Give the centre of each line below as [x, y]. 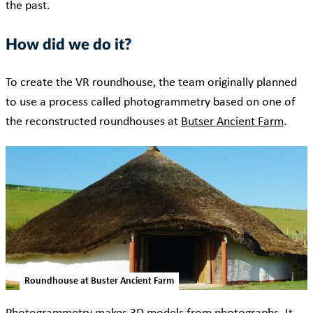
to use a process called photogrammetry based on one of [151, 103]
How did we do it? [68, 45]
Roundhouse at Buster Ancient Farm [99, 282]
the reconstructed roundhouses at [93, 122]
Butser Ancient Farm [232, 122]
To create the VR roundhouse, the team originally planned [151, 83]
